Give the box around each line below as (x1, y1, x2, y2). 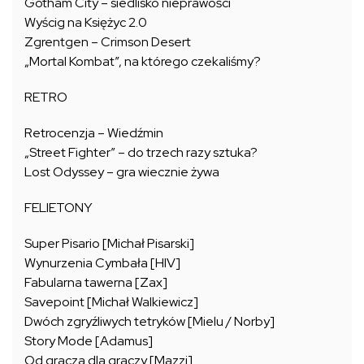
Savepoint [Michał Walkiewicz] (24, 293, 198, 311)
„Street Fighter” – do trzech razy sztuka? (24, 144, 258, 162)
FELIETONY (24, 199, 92, 217)
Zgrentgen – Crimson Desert (24, 33, 191, 51)
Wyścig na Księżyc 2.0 (24, 14, 147, 32)
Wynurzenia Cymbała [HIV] (24, 254, 180, 272)
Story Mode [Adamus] (24, 332, 153, 350)
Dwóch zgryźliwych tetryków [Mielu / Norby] (24, 313, 275, 331)
